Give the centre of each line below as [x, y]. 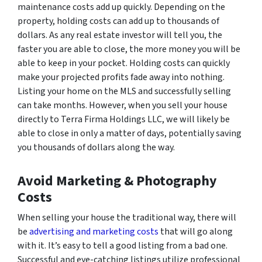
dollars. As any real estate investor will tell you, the [120, 35]
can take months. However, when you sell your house [123, 105]
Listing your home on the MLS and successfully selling [124, 91]
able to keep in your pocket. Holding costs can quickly [124, 63]
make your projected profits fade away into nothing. [121, 77]
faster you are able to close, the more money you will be [129, 49]
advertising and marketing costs [94, 231]
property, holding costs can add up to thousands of [118, 21]
